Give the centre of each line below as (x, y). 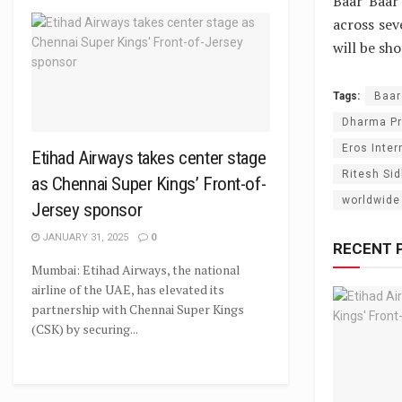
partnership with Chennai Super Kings (138, 309)
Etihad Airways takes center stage (149, 158)
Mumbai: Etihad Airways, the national (136, 270)
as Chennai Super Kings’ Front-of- (149, 184)
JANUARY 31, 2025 (84, 237)
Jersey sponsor (87, 210)
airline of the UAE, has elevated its (128, 289)
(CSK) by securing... (85, 329)
